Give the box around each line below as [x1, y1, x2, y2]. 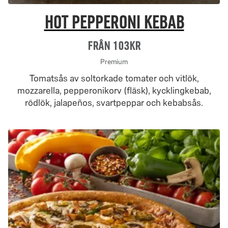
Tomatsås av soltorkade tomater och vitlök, [29, 73, 199, 84]
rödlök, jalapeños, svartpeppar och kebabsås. [25, 97, 203, 108]
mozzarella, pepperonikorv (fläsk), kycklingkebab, [17, 85, 211, 96]
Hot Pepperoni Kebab [44, 12, 184, 33]
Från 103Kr [88, 39, 140, 52]
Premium [100, 58, 128, 66]
